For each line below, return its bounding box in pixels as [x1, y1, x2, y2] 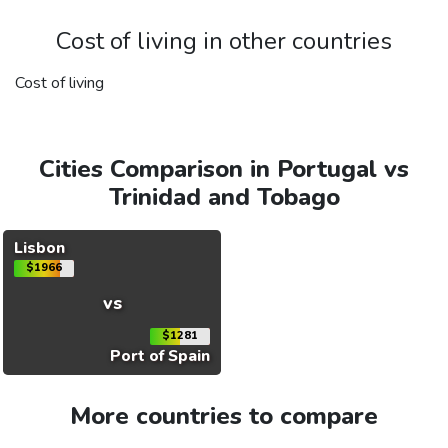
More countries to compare [70, 400, 378, 433]
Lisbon [13, 237, 65, 260]
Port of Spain [110, 345, 211, 368]
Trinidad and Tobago [108, 181, 340, 214]
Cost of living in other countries [56, 25, 392, 58]
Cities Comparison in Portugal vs [39, 153, 409, 186]
